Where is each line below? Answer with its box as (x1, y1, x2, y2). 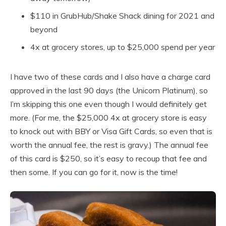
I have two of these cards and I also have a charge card (10, 72, 210, 82)
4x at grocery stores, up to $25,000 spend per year (30, 42, 215, 52)
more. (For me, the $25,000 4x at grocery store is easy (10, 112, 207, 123)
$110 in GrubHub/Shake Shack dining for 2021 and (30, 11, 214, 21)
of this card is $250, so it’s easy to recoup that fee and (10, 153, 207, 164)
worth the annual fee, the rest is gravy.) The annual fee (10, 140, 208, 150)
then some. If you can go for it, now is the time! (10, 167, 178, 178)
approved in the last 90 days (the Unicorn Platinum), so (10, 85, 208, 96)
